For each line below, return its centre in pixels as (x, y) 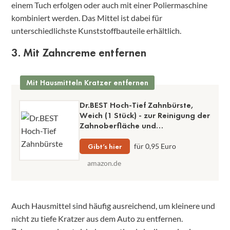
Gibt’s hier (105, 147)
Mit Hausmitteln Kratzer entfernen (87, 83)
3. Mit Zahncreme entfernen (79, 53)
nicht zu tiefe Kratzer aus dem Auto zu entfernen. (97, 219)
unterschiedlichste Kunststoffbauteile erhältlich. (96, 31)
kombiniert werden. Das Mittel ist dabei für (87, 18)
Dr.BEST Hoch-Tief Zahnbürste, (137, 105)
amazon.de (104, 163)
